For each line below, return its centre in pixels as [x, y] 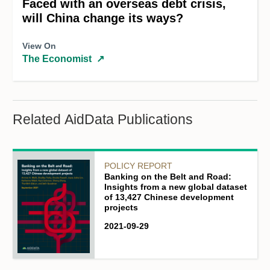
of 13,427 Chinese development [169, 197]
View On [39, 46]
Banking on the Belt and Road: [168, 177]
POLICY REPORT [138, 166]
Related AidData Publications [103, 120]
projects [121, 208]
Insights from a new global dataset [176, 187]
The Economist [57, 59]
